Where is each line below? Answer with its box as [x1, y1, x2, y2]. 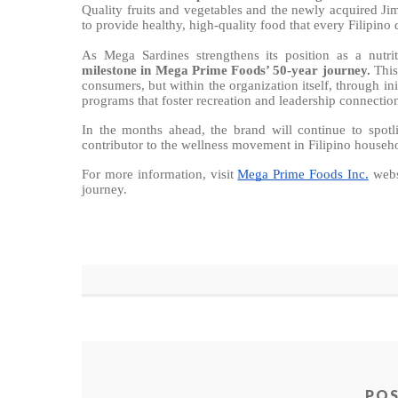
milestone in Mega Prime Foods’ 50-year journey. [82, 63, 370, 78]
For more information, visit [82, 167, 238, 182]
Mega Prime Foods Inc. [237, 167, 369, 182]
